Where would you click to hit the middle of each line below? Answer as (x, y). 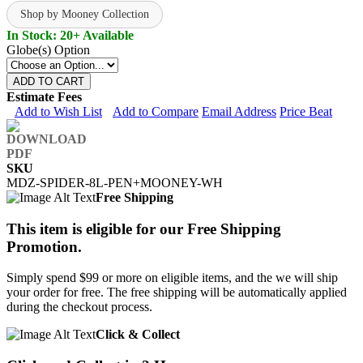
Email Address (239, 111)
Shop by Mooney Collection (85, 14)
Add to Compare (156, 111)
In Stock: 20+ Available (70, 35)
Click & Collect (138, 335)
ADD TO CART (49, 81)
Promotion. (44, 246)
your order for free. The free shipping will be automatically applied (177, 293)
